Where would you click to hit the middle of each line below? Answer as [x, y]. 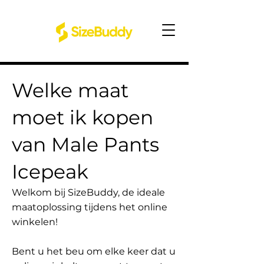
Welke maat [70, 90]
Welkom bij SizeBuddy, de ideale [88, 192]
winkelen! [35, 222]
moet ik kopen [82, 117]
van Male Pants [85, 144]
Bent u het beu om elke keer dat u [94, 251]
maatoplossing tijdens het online [90, 207]
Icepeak [50, 171]
